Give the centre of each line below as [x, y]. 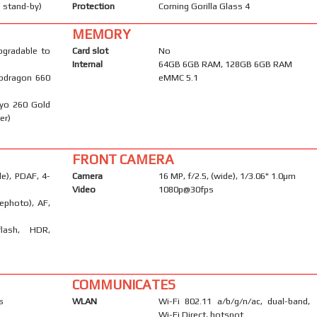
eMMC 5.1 [178, 77]
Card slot [90, 50]
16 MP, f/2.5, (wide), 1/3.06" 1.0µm [227, 175]
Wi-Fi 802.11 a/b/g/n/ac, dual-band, [234, 301]
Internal [87, 64]
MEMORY [101, 34]
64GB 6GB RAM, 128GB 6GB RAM [225, 64]
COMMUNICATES [123, 284]
